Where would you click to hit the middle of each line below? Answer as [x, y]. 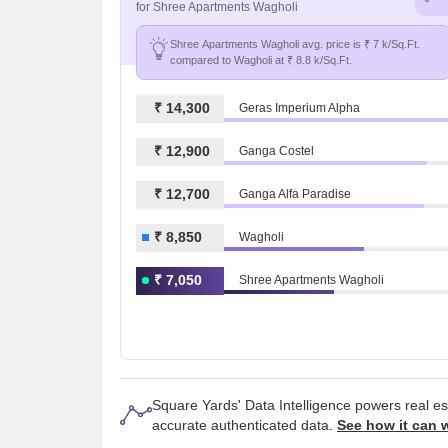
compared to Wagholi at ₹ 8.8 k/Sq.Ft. [261, 59]
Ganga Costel [276, 151]
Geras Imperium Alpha [299, 108]
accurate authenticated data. [244, 424]
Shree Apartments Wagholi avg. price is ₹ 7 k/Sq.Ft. [295, 43]
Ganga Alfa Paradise [295, 194]
